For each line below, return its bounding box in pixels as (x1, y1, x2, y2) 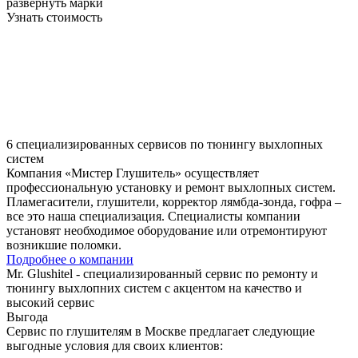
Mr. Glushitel (6, 267, 73, 281)
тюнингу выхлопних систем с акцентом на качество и (6, 281, 302, 296)
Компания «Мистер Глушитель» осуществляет (6, 166, 259, 181)
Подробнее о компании (6, 253, 133, 267)
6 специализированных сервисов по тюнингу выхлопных (6, 137, 323, 152)
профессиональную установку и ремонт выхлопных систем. (6, 181, 336, 195)
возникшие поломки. (6, 238, 121, 253)
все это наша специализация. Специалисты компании (6, 209, 300, 224)
